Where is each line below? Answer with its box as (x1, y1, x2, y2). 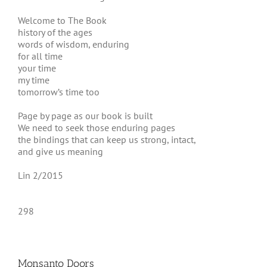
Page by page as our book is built (18, 110, 153, 122)
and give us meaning (18, 145, 103, 157)
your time (18, 62, 56, 74)
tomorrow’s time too (18, 86, 100, 98)
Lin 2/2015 (18, 169, 63, 181)
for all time (18, 50, 63, 62)
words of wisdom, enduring (18, 38, 129, 50)
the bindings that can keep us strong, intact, (18, 133, 196, 145)
